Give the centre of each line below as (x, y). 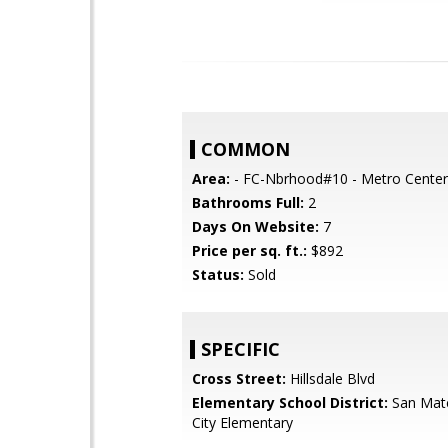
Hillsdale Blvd (330, 378)
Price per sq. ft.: (249, 250)
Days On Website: (255, 226)
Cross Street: (239, 378)
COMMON (245, 149)
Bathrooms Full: (248, 202)
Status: (218, 274)
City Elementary (242, 422)
